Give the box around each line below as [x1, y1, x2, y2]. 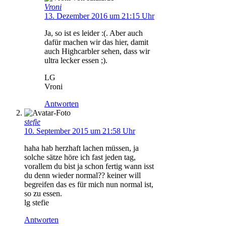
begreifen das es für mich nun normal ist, [24, 180, 153, 189]
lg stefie [24, 198, 49, 207]
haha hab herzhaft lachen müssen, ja [24, 143, 139, 152]
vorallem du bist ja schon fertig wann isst [24, 161, 154, 171]
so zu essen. [24, 189, 62, 198]
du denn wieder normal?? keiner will [24, 171, 141, 180]
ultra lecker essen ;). [44, 55, 107, 65]
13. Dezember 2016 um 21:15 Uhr [44, 11, 154, 20]
